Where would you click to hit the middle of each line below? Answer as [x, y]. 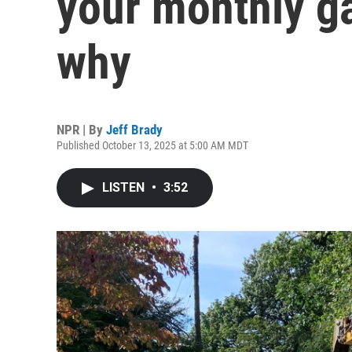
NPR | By [81, 130]
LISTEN [125, 187]
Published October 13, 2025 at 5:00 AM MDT [152, 145]
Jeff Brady [134, 130]
